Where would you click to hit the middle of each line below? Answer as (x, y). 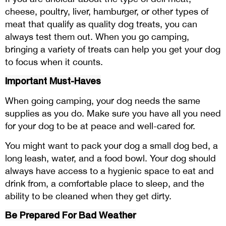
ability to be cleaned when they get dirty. (88, 196)
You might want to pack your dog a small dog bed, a (111, 146)
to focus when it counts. (54, 62)
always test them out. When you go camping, (97, 37)
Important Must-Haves (53, 81)
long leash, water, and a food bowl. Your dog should (110, 158)
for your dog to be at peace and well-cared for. (100, 126)
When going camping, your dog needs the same (103, 101)
